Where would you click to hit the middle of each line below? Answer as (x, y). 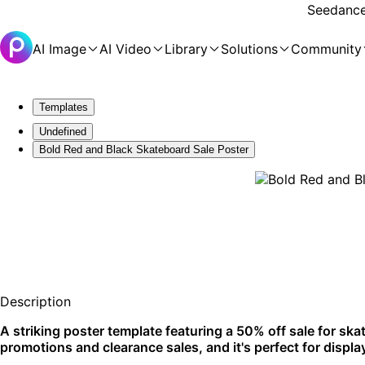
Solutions (249, 49)
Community (326, 49)
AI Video (125, 49)
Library (186, 49)
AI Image (59, 49)
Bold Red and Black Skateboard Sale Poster (144, 150)
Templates (64, 107)
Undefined (63, 132)
